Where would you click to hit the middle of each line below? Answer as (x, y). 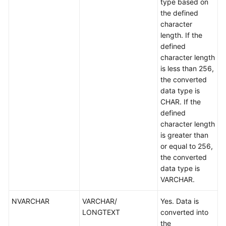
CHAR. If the (181, 102)
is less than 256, (187, 68)
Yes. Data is (180, 201)
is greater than (184, 135)
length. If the (181, 35)
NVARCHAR (31, 201)
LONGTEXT (101, 212)
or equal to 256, (187, 146)
